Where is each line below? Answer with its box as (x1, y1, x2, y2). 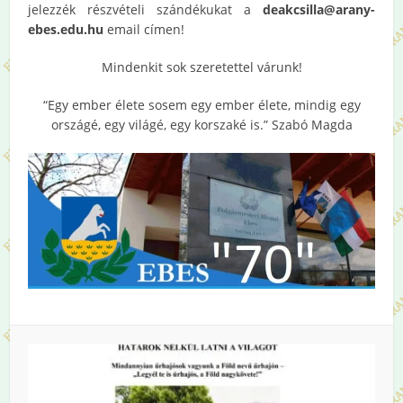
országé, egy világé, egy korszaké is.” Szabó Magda (50, 115, 353, 133)
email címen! (103, 20, 185, 38)
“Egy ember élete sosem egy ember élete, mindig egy (42, 95, 361, 113)
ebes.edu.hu (28, 20, 104, 38)
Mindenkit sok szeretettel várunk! (101, 58, 302, 76)
